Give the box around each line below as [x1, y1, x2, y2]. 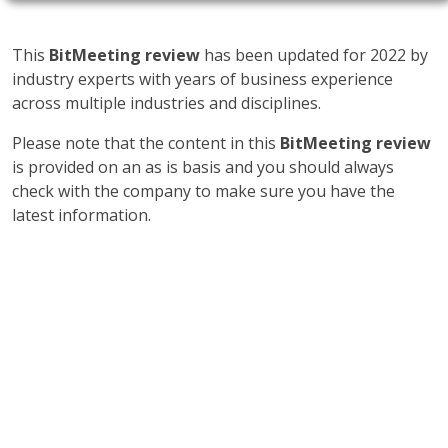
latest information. [12, 204, 151, 226]
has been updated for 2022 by [200, 44, 428, 66]
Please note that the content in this [12, 132, 280, 154]
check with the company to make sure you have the [12, 180, 395, 202]
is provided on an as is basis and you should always [12, 156, 394, 178]
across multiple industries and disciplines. [12, 92, 321, 114]
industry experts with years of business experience [12, 68, 393, 90]
